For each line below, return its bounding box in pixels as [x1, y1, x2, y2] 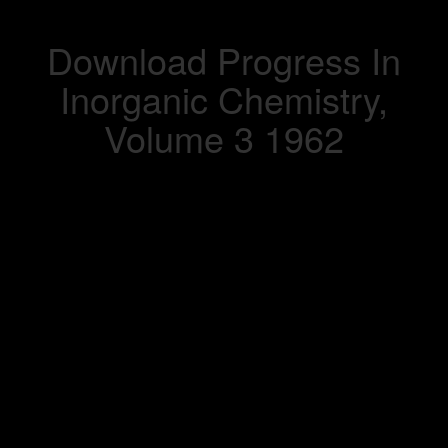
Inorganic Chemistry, [60, 73, 388, 124]
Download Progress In [47, 34, 401, 85]
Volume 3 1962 [104, 112, 344, 163]
